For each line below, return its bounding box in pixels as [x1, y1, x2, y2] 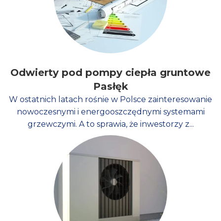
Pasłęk [93, 80, 128, 93]
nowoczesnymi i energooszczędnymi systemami [16, 107, 205, 117]
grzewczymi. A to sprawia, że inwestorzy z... [27, 119, 194, 129]
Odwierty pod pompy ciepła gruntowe [10, 67, 211, 79]
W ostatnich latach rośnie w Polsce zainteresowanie [9, 95, 212, 105]
